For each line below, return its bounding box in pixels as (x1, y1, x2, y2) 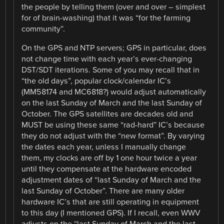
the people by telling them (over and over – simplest (21, 2, 206, 12)
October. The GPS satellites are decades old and (21, 109, 193, 119)
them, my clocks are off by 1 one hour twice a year (21, 153, 197, 163)
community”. (21, 24, 65, 34)
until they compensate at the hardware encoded (21, 164, 192, 174)
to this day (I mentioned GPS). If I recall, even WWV (21, 208, 201, 218)
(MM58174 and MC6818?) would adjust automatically (21, 87, 206, 97)
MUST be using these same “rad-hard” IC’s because (21, 120, 205, 130)
